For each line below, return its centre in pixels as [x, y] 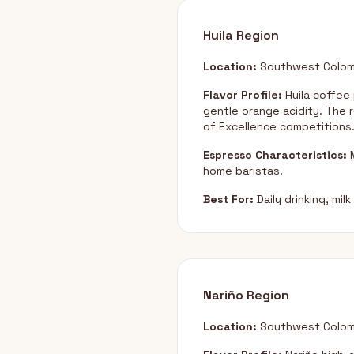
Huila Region [241, 35]
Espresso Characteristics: [275, 155]
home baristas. [243, 171]
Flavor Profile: [243, 95]
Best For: [228, 199]
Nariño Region [246, 295]
